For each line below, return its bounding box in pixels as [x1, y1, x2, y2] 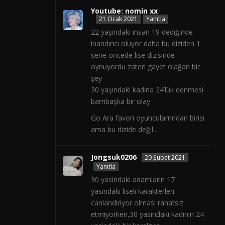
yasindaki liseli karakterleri [91, 186, 174, 196]
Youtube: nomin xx [91, 6, 158, 16]
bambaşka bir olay [91, 96, 150, 106]
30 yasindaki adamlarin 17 [91, 175, 175, 185]
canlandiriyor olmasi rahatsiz [91, 198, 183, 208]
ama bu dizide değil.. [91, 125, 156, 135]
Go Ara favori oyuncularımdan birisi [91, 113, 204, 123]
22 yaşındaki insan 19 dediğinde [91, 27, 193, 37]
